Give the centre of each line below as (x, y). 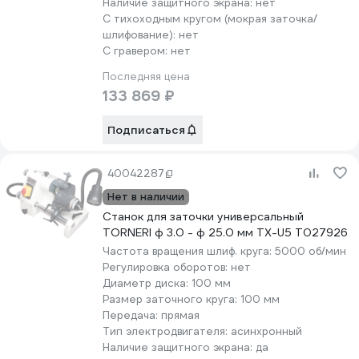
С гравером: (137, 51)
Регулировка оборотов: (167, 267)
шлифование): (141, 35)
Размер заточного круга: (171, 299)
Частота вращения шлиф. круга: (189, 251)
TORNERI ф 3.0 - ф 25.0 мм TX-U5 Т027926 (225, 232)
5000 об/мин (311, 251)
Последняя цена (146, 77)
